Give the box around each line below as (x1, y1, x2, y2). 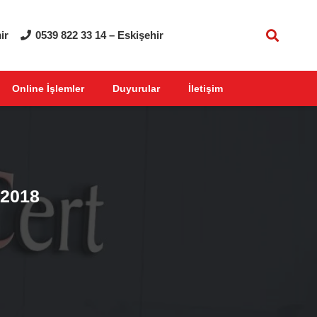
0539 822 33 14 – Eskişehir (35, 29, 164, 41)
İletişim (188, 83, 223, 94)
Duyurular (112, 83, 160, 94)
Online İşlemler (11, 83, 84, 94)
